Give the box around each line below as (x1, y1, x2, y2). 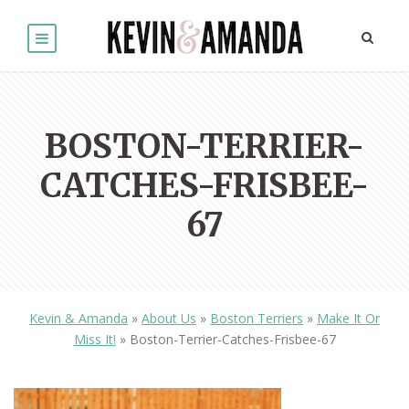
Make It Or (317, 309, 380, 328)
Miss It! (73, 330, 116, 349)
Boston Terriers (210, 309, 303, 328)
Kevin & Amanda (29, 309, 128, 328)
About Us (142, 309, 196, 328)
